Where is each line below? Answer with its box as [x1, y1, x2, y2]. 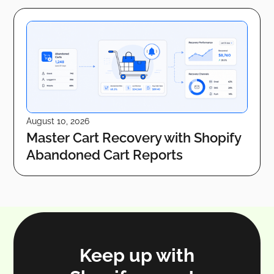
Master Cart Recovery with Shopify [26, 130, 242, 146]
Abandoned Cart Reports [26, 147, 183, 163]
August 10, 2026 [26, 116, 90, 127]
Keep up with [80, 245, 194, 267]
